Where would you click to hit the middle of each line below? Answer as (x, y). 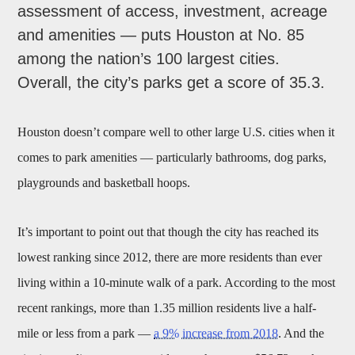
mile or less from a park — (86, 334)
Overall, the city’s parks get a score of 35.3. (172, 83)
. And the (302, 334)
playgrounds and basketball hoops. (104, 183)
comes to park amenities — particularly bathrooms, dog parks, (172, 158)
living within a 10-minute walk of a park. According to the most (177, 283)
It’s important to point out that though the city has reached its (168, 232)
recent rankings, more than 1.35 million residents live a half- (167, 308)
